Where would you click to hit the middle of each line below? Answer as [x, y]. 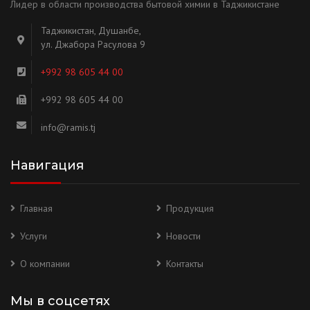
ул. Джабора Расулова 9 [93, 45]
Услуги [34, 236]
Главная [36, 209]
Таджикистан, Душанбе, [91, 31]
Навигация [47, 166]
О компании [45, 264]
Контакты [185, 264]
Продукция [190, 209]
